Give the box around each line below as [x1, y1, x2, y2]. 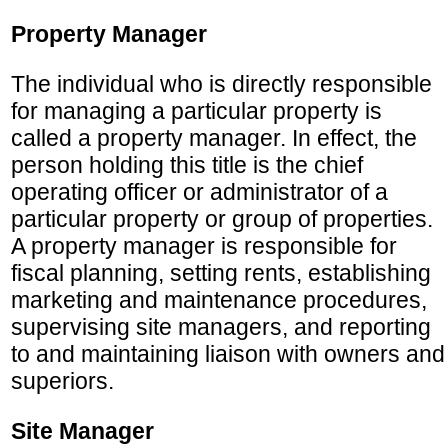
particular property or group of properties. [11, 205, 433, 232]
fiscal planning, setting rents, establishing [11, 259, 431, 286]
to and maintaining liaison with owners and [11, 340, 445, 367]
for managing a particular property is [11, 97, 382, 124]
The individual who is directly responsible [11, 70, 432, 97]
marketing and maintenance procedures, [11, 286, 427, 313]
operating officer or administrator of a [11, 178, 388, 205]
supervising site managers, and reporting [11, 313, 431, 340]
